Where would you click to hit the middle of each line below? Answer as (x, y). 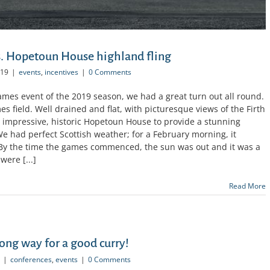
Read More (247, 186)
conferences (31, 259)
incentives (61, 72)
